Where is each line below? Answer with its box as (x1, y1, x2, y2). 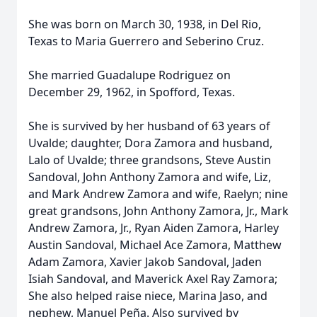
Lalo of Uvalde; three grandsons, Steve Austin (28, 152, 271, 168)
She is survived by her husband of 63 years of (28, 118, 270, 134)
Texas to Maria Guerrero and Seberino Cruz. (28, 33, 264, 49)
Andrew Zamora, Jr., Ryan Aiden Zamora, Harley (28, 220, 279, 236)
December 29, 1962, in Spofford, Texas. (28, 84, 235, 100)
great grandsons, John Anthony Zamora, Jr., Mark (28, 203, 289, 219)
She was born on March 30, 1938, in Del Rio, (28, 16, 261, 32)
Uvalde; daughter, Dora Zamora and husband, (28, 135, 272, 151)
